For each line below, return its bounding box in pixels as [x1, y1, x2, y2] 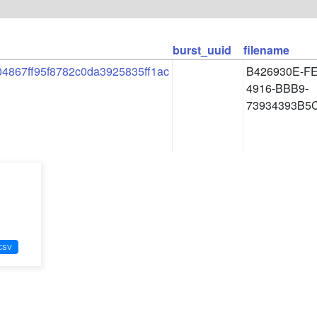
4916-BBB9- [246, 79, 309, 96]
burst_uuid [173, 41, 231, 58]
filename [243, 41, 289, 58]
